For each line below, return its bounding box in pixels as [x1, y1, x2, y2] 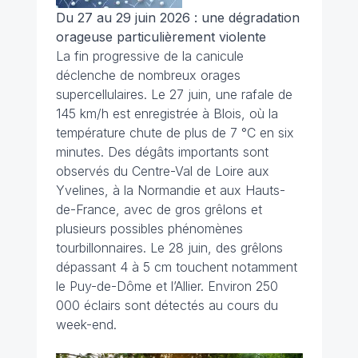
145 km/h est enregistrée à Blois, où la [55, 105, 278, 121]
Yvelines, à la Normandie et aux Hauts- [55, 181, 285, 198]
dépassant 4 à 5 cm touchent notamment [55, 258, 297, 275]
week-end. [55, 316, 117, 332]
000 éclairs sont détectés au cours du [55, 296, 278, 313]
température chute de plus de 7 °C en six [55, 124, 294, 141]
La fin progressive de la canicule [55, 47, 244, 64]
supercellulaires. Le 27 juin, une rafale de [55, 86, 292, 102]
